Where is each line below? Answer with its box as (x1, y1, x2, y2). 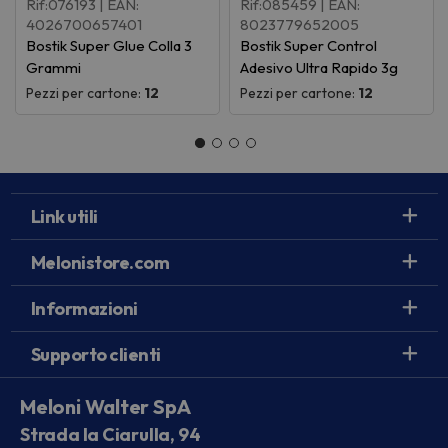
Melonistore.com (30, 251, 169, 275)
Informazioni (30, 297, 138, 321)
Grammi (26, 58, 82, 78)
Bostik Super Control (240, 36, 378, 56)
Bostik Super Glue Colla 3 (26, 36, 193, 56)
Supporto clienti (30, 343, 161, 367)
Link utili (30, 205, 98, 229)
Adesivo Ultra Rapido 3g (240, 58, 399, 78)
